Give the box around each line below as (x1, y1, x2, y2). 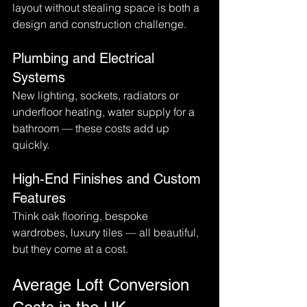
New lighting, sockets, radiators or (12, 88, 182, 102)
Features (12, 190, 66, 206)
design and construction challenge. (12, 17, 186, 31)
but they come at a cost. (12, 242, 128, 256)
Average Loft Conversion (12, 275, 194, 294)
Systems (12, 69, 65, 86)
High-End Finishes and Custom (12, 171, 205, 187)
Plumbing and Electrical (12, 50, 158, 66)
